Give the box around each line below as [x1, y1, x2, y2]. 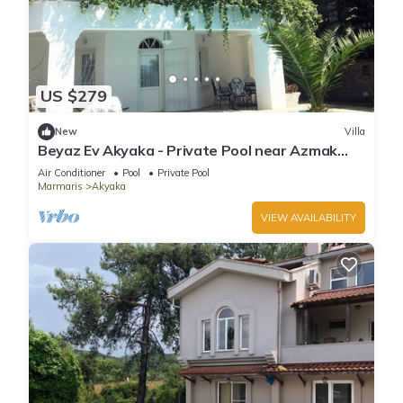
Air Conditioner [38, 166, 105, 179]
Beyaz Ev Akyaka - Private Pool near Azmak [38, 140, 337, 159]
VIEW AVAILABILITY [261, 210, 356, 224]
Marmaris [38, 179, 83, 193]
